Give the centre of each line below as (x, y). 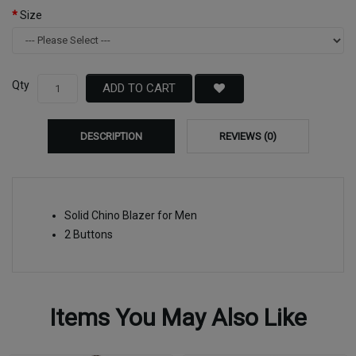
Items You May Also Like (178, 317)
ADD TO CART (139, 89)
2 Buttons (89, 234)
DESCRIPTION (111, 136)
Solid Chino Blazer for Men (131, 215)
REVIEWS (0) (248, 136)
